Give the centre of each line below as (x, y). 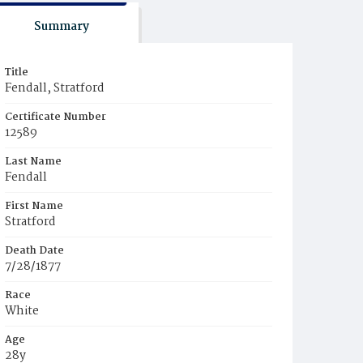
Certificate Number (56, 117)
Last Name (33, 162)
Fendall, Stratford (55, 88)
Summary (61, 27)
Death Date (34, 251)
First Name (34, 206)
